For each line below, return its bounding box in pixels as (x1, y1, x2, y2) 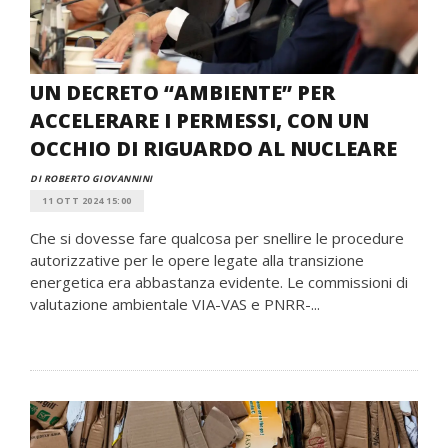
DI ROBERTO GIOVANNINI (30, 172, 153, 185)
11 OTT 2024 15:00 (42, 194, 132, 207)
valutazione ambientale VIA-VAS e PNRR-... (30, 294, 320, 314)
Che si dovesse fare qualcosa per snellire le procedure (30, 228, 404, 248)
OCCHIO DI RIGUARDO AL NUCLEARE (30, 135, 397, 162)
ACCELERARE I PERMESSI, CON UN (30, 107, 369, 134)
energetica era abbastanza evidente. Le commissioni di (30, 272, 408, 292)
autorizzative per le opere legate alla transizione (30, 250, 364, 270)
